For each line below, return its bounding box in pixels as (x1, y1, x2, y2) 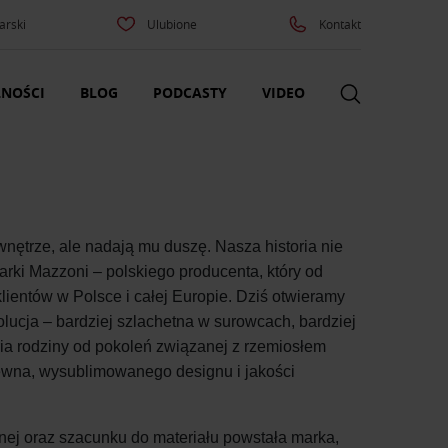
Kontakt (318, 16, 361, 32)
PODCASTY (153, 83, 227, 103)
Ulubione (147, 16, 198, 32)
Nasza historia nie (215, 238, 343, 256)
